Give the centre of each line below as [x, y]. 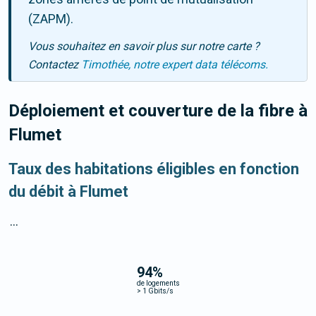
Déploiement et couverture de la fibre [153, 111]
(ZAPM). [51, 19]
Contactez [55, 65]
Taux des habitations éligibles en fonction [154, 169]
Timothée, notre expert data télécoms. [175, 65]
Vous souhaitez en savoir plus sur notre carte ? [144, 47]
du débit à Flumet [68, 192]
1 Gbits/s [157, 291]
